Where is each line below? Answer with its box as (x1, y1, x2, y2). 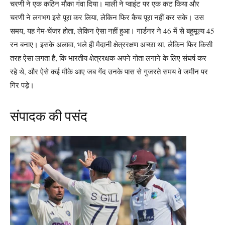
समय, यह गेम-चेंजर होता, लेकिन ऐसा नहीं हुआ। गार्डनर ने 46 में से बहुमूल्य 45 (10, 26, 214, 36)
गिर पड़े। (10, 80, 34, 90)
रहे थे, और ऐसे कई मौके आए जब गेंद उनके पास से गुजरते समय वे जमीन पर (10, 66, 208, 76)
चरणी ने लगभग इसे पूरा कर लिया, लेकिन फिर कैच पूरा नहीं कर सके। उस (10, 12, 204, 22)
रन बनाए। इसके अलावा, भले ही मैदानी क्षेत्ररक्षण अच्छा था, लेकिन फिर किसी (10, 39, 212, 49)
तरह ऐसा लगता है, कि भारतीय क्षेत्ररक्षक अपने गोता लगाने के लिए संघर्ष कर (10, 53, 206, 63)
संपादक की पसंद (10, 108, 87, 125)
